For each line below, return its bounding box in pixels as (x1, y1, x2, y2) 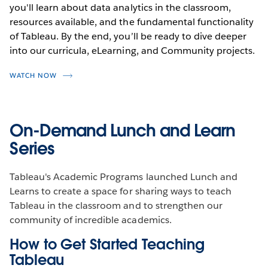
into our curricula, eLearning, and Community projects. (10, 44, 255, 57)
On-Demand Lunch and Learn (10, 119, 235, 141)
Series (10, 137, 54, 159)
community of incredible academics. (10, 213, 172, 226)
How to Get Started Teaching (10, 234, 205, 254)
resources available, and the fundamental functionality (10, 15, 254, 28)
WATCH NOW (10, 71, 57, 80)
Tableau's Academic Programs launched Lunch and (10, 170, 237, 183)
